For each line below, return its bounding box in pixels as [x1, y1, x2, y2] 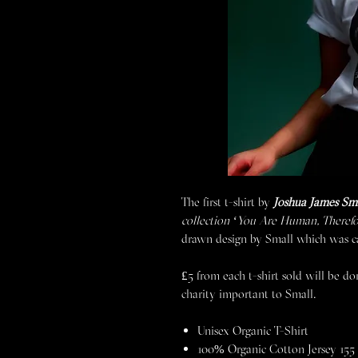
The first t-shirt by [181, 194, 270, 209]
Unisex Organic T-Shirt [197, 323, 308, 338]
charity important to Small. [181, 286, 316, 301]
